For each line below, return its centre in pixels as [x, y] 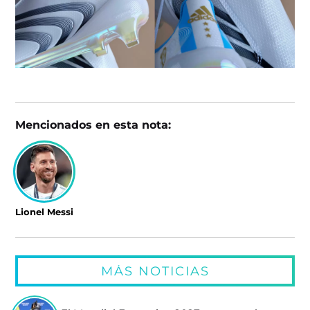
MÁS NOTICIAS [155, 271]
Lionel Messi [45, 212]
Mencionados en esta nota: [93, 124]
